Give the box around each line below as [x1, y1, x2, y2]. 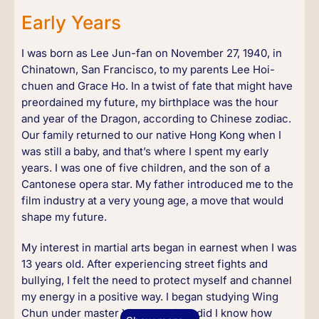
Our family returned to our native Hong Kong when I [21, 128, 281, 142]
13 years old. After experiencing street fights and [21, 257, 268, 271]
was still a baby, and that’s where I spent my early [21, 145, 268, 158]
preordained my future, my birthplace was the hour [21, 95, 278, 109]
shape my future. [21, 210, 107, 224]
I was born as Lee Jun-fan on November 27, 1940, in [21, 46, 282, 60]
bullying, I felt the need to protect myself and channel [21, 273, 292, 287]
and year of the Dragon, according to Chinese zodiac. [21, 112, 291, 125]
